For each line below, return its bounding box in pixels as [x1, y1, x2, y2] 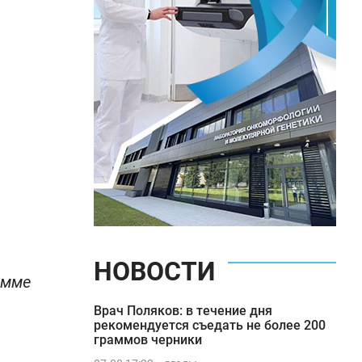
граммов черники [94, 332, 202, 347]
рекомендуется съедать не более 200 [94, 318, 326, 333]
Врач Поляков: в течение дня [94, 303, 272, 318]
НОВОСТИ [94, 256, 215, 287]
